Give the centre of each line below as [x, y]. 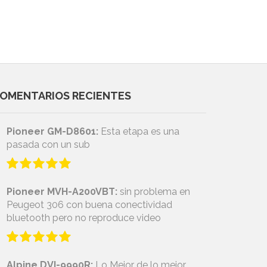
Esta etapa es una [139, 132]
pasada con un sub [48, 145]
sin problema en [154, 192]
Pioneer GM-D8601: [52, 132]
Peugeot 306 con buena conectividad [89, 205]
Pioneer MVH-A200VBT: [62, 192]
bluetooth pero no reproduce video [84, 218]
